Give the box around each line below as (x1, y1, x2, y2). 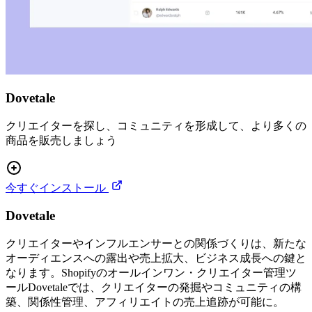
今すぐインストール (6, 181, 106, 194)
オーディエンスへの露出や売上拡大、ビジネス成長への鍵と (6, 252, 306, 265)
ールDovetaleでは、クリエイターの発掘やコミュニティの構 (6, 281, 302, 294)
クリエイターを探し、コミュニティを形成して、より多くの (6, 119, 306, 132)
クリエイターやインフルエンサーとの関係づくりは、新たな (6, 237, 306, 250)
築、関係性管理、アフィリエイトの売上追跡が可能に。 (6, 296, 284, 309)
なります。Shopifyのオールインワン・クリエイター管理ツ (6, 267, 297, 279)
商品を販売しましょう (6, 134, 117, 146)
